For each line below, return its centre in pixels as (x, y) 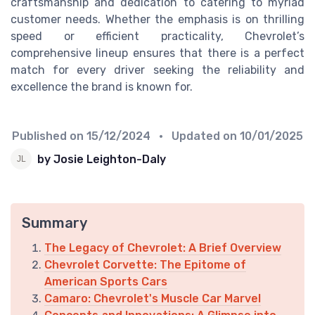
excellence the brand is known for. (102, 87)
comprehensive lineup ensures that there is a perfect (157, 53)
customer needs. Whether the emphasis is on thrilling (157, 20)
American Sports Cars (106, 282)
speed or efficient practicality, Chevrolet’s (157, 37)
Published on (49, 136)
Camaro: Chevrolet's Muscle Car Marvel (153, 299)
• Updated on (197, 136)
